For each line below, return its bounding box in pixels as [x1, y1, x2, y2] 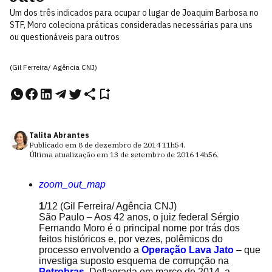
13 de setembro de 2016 [110, 150, 194, 159]
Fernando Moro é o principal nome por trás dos [39, 223, 240, 233]
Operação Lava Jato [141, 245, 234, 255]
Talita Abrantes [29, 131, 89, 140]
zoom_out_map [39, 179, 106, 189]
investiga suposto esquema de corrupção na [39, 256, 229, 266]
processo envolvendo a [39, 245, 141, 255]
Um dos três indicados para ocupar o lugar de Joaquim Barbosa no [10, 7, 259, 18]
